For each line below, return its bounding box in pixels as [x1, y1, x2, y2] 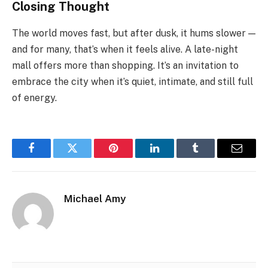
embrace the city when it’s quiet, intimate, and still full [12, 75, 253, 87]
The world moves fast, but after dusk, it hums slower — [12, 27, 255, 39]
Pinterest [112, 151, 151, 163]
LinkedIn [153, 151, 193, 163]
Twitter [71, 151, 103, 163]
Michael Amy [64, 192, 126, 205]
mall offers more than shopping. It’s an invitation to [12, 59, 239, 71]
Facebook [30, 151, 72, 163]
